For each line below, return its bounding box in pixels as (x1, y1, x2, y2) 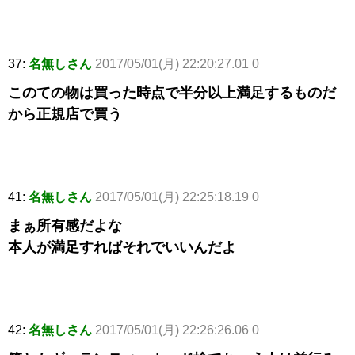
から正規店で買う (8, 106, 122, 123)
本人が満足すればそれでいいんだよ (8, 239, 236, 256)
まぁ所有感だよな (8, 218, 122, 235)
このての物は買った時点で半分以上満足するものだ (8, 85, 336, 101)
